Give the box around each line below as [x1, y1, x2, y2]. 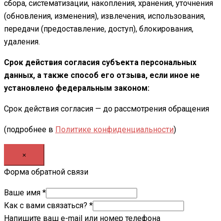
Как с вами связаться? [4, 201, 89, 211]
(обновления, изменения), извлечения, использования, [4, 11, 205, 21]
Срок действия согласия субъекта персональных [4, 58, 196, 68]
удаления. [4, 37, 40, 47]
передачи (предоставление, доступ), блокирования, [4, 24, 193, 34]
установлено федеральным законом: [4, 83, 149, 93]
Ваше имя [4, 188, 42, 198]
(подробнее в [4, 125, 55, 135]
